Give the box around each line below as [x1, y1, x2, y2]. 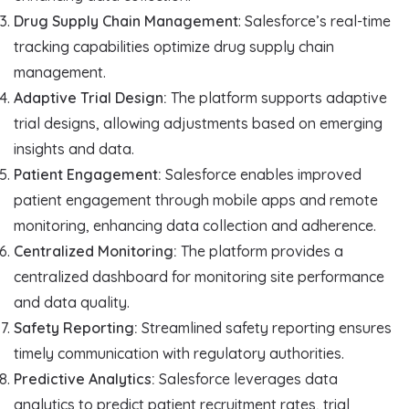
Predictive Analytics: [14, 370, 155, 389]
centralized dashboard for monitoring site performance [14, 267, 384, 287]
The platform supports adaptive [167, 89, 387, 108]
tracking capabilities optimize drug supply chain [14, 37, 334, 57]
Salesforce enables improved [162, 165, 362, 184]
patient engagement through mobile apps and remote [14, 191, 378, 210]
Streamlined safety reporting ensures [138, 319, 392, 338]
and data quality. [14, 293, 130, 312]
